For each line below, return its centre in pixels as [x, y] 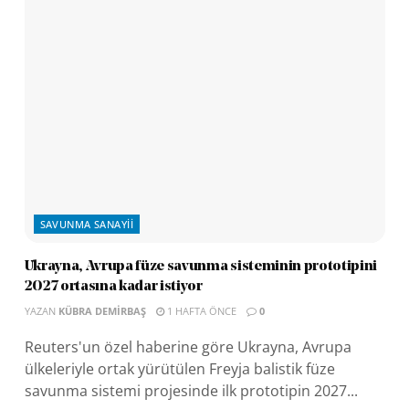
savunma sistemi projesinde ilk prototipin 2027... [191, 390]
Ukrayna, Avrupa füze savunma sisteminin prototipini [201, 266]
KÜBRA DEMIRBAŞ [102, 310]
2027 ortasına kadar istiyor [113, 286]
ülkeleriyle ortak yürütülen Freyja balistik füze [179, 368]
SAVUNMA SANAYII [87, 224]
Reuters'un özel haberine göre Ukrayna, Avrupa [188, 346]
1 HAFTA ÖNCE [200, 310]
